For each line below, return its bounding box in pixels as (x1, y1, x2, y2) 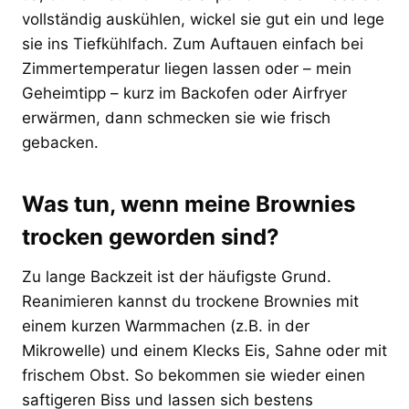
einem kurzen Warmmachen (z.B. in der (22, 316, 309, 335)
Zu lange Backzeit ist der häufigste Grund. (22, 267, 331, 286)
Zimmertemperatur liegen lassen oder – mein (22, 58, 351, 78)
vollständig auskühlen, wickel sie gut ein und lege (22, 9, 384, 28)
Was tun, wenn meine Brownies (22, 190, 355, 217)
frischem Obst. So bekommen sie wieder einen (22, 365, 365, 384)
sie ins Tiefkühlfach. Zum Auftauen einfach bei (22, 34, 363, 53)
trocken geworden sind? (22, 223, 279, 250)
